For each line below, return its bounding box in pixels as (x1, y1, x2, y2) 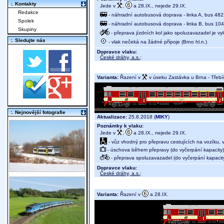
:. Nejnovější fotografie (10, 109, 65, 115)
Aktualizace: (97, 114, 127, 120)
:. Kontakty (10, 1, 36, 7)
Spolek (18, 18, 34, 24)
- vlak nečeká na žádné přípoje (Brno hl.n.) (107, 38, 207, 44)
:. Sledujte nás (10, 37, 45, 43)
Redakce (18, 9, 38, 15)
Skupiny (18, 26, 36, 32)
